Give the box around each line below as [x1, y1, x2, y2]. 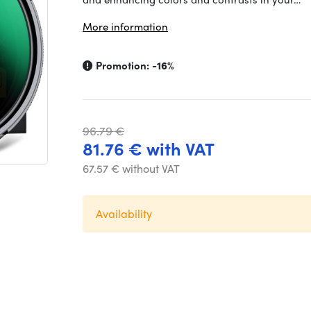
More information [83, 19, 168, 34]
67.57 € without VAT [83, 160, 180, 176]
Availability [96, 205, 152, 221]
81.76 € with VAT [83, 136, 215, 161]
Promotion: [93, 58, 152, 73]
